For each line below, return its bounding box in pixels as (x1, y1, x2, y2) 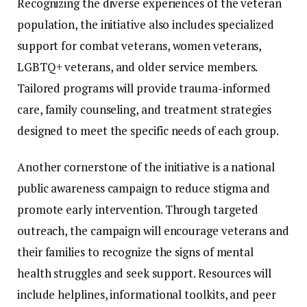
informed (222, 79, 271, 96)
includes (172, 16, 218, 32)
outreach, (17, 222, 71, 238)
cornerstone (64, 158, 131, 175)
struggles (53, 265, 104, 281)
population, (17, 16, 80, 32)
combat (79, 37, 122, 53)
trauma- (179, 79, 223, 96)
